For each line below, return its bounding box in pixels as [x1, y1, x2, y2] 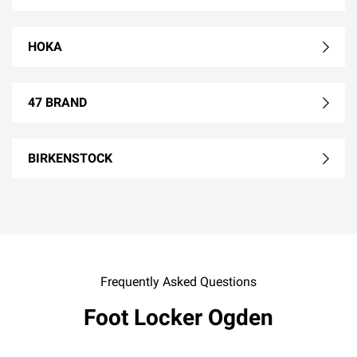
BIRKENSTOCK [28, 150, 112, 166]
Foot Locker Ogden [84, 304, 273, 331]
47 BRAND [28, 94, 87, 110]
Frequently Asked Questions [100, 273, 257, 289]
